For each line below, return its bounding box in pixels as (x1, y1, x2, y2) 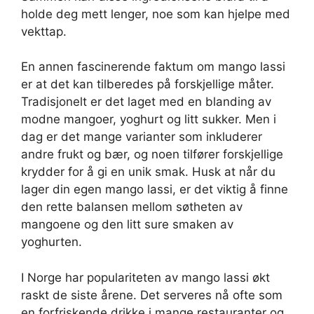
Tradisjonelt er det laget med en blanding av (21, 95, 271, 109)
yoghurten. (21, 235, 82, 250)
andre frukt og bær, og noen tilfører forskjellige (21, 147, 283, 162)
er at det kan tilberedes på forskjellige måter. (21, 77, 274, 92)
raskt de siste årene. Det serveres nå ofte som (21, 287, 282, 302)
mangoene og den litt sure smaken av (21, 217, 233, 232)
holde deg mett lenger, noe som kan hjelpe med (21, 6, 290, 21)
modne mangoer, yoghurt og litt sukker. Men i (21, 112, 276, 127)
